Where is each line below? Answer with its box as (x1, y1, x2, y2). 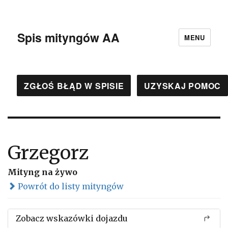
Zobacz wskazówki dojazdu (16, 213, 128, 223)
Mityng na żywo (8, 167, 77, 177)
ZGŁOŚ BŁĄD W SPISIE (24, 79, 124, 92)
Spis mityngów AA (17, 28, 120, 46)
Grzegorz (8, 141, 89, 164)
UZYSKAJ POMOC (144, 79, 221, 92)
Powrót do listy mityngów (16, 181, 124, 191)
